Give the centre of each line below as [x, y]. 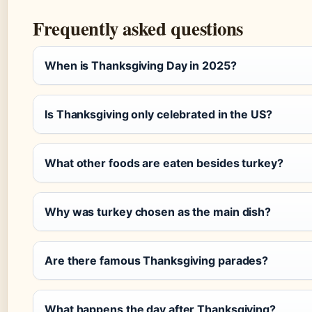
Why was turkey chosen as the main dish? [158, 212]
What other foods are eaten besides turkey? [164, 163]
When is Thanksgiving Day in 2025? [141, 66]
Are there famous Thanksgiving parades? [157, 261]
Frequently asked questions [138, 29]
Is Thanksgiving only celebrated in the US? [158, 115]
